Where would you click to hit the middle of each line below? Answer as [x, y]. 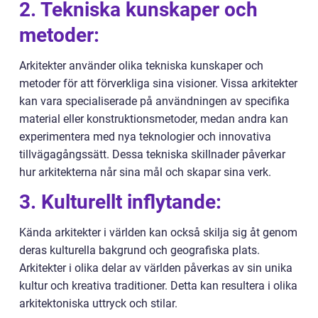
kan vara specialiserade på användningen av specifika [154, 102]
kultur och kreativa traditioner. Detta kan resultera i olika [158, 286]
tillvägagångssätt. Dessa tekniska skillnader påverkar [152, 155]
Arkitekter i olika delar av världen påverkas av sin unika [156, 268]
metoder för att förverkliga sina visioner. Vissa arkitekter [158, 84]
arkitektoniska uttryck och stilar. [98, 304]
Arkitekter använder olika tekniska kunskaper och [141, 66]
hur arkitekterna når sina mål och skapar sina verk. [145, 172]
